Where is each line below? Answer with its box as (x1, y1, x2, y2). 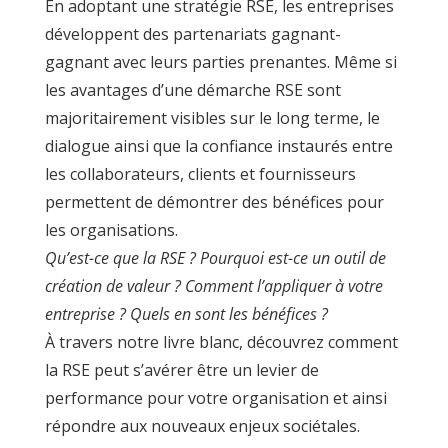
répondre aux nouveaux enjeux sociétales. (44, 415, 360, 438)
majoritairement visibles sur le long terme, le (44, 107, 380, 130)
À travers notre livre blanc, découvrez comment (44, 331, 398, 354)
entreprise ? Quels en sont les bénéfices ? (44, 303, 328, 326)
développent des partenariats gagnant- (44, 23, 341, 46)
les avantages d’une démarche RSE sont (44, 79, 341, 102)
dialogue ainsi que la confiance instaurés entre (44, 135, 393, 158)
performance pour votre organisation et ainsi (44, 387, 387, 410)
